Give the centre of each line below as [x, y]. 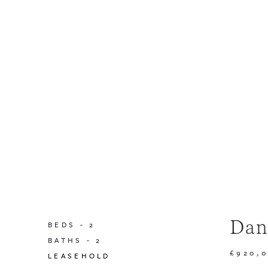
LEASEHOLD [79, 256]
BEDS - [69, 225]
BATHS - [72, 240]
